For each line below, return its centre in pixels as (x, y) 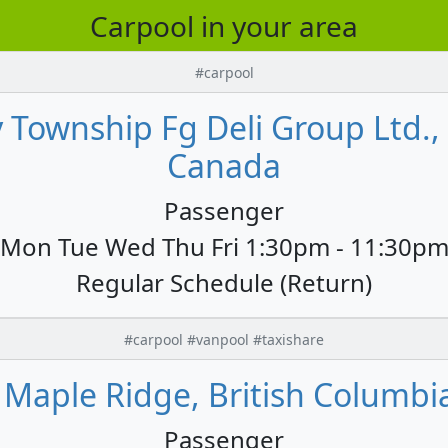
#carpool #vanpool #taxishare (224, 339)
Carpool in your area (224, 25)
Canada (224, 165)
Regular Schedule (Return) (224, 282)
